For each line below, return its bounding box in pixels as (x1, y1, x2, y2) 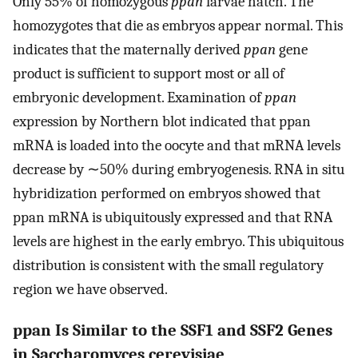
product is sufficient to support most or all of (13, 64, 284, 82)
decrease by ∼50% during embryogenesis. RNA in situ (13, 160, 344, 178)
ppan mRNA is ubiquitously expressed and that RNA (13, 208, 332, 226)
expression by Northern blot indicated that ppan (13, 112, 311, 130)
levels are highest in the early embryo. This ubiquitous (13, 232, 344, 250)
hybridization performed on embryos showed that (13, 184, 320, 202)
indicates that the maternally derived (13, 40, 244, 58)
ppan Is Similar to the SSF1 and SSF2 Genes (13, 320, 332, 340)
